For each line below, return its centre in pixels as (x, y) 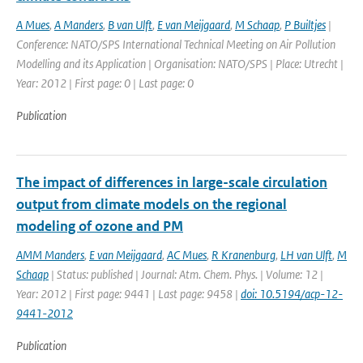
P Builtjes (305, 25)
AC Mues (187, 255)
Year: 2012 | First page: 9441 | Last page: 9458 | (128, 294)
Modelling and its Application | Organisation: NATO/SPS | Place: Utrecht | (180, 64)
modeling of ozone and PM (100, 226)
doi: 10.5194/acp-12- (292, 294)
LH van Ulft (306, 255)
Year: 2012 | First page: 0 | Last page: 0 (105, 83)
